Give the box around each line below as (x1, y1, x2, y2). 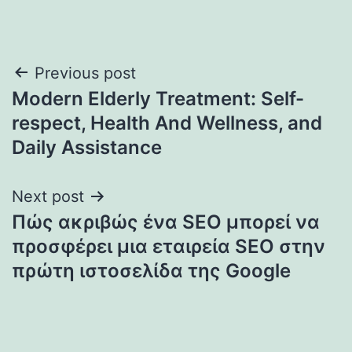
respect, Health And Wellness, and (12, 111, 322, 134)
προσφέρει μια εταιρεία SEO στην (12, 234, 325, 258)
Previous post (35, 63, 136, 82)
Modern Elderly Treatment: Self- (12, 86, 304, 110)
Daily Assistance (12, 135, 162, 159)
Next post (12, 186, 84, 206)
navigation (11, 95, 148, 130)
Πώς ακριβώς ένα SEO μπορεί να (12, 210, 320, 233)
